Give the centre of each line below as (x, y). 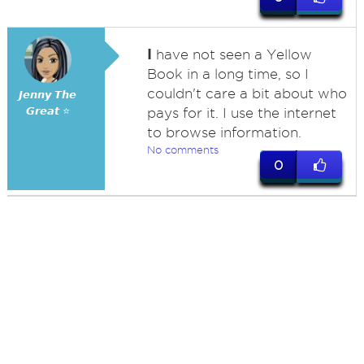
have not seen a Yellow (232, 54)
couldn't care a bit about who (247, 93)
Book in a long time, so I (227, 74)
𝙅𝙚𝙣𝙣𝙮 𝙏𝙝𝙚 (48, 95)
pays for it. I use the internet (241, 113)
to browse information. (224, 132)
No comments (182, 149)
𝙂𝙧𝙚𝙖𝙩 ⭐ (48, 111)
